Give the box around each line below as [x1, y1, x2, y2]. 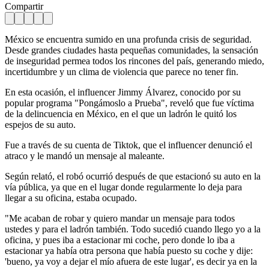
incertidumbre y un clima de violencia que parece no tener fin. [5, 66, 238, 77]
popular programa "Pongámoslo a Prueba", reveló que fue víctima [5, 97, 254, 108]
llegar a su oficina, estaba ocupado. [5, 192, 137, 203]
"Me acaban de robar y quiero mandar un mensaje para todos [5, 213, 235, 223]
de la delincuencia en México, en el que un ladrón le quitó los [5, 108, 237, 119]
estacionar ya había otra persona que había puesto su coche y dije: [5, 245, 253, 256]
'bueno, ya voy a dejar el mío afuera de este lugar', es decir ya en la [5, 256, 257, 267]
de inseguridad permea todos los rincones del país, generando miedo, [5, 55, 264, 66]
